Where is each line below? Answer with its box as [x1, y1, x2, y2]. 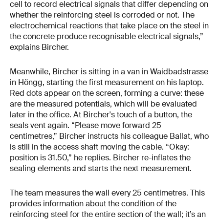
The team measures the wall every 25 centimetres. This [10, 188, 205, 198]
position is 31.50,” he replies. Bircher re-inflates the [10, 153, 191, 163]
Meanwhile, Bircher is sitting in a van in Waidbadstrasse [10, 66, 208, 77]
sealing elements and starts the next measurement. [10, 163, 192, 174]
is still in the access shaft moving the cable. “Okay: [10, 142, 189, 153]
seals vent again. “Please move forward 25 [10, 120, 161, 131]
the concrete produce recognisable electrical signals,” [10, 31, 203, 42]
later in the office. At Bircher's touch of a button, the [10, 109, 192, 120]
